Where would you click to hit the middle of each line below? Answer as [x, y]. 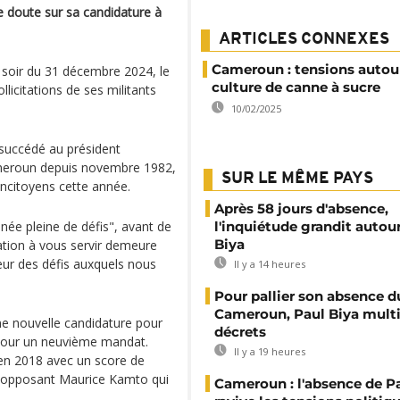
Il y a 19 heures [268, 351]
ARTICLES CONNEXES [304, 40]
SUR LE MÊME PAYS [297, 179]
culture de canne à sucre [296, 87]
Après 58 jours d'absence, [301, 208]
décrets [240, 332]
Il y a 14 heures [268, 264]
